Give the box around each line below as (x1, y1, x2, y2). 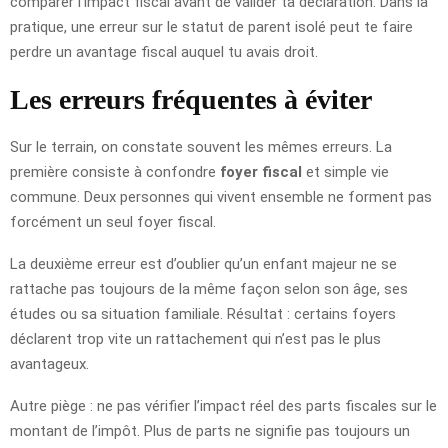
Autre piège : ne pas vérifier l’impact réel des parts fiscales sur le (10, 396, 437, 415)
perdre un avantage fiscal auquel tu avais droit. (10, 42, 318, 61)
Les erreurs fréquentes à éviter (10, 83, 372, 115)
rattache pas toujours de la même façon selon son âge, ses (10, 279, 408, 298)
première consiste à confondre (10, 162, 220, 181)
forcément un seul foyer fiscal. (10, 212, 216, 231)
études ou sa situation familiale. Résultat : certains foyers (10, 304, 396, 323)
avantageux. (10, 354, 89, 373)
